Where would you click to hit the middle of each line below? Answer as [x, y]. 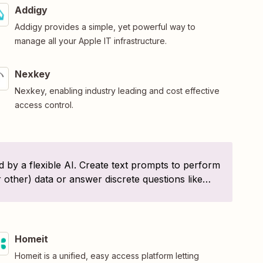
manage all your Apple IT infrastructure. [90, 41]
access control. [44, 104]
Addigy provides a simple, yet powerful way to [105, 26]
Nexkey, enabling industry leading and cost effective [117, 90]
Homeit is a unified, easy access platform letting [107, 255]
